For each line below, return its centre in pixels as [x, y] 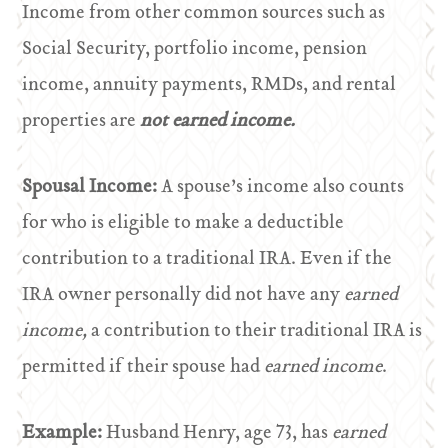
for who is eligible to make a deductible [183, 223]
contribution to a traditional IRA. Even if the [207, 259]
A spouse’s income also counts [283, 187]
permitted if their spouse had [143, 367]
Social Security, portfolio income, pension [195, 49]
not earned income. [218, 121]
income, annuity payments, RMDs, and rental [209, 85]
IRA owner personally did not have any [183, 295]
